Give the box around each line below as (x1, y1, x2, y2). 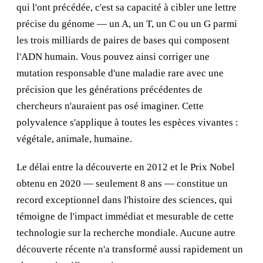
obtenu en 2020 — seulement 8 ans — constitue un (16, 178, 228, 189)
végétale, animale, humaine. (16, 133, 132, 144)
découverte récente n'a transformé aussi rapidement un (16, 244, 243, 255)
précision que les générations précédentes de (16, 84, 203, 95)
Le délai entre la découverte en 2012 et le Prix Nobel (16, 161, 235, 173)
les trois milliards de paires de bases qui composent (16, 35, 230, 46)
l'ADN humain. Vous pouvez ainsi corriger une (16, 51, 210, 62)
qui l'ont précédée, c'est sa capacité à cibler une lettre (16, 2, 237, 13)
